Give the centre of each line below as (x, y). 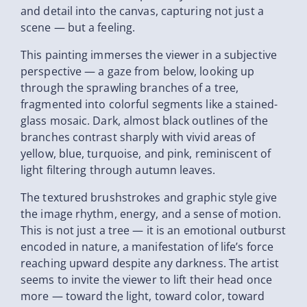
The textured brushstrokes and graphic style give (149, 198)
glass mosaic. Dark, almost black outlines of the (144, 121)
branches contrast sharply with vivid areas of (138, 137)
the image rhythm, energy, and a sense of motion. (151, 214)
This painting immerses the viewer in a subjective (149, 55)
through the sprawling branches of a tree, (130, 88)
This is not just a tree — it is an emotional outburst (153, 231)
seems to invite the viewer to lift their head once (147, 280)
